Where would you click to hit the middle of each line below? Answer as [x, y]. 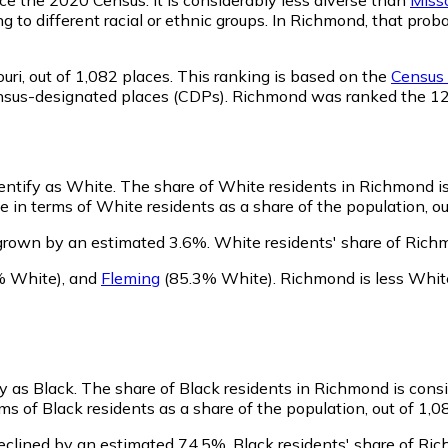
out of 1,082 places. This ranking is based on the [208, 75]
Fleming [130, 277]
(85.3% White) [216, 277]
